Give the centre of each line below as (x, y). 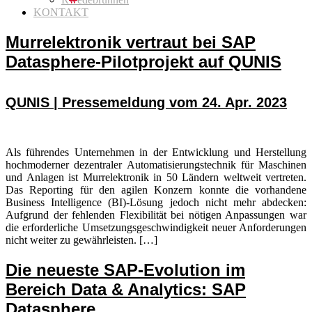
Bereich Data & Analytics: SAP (126, 290)
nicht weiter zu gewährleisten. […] (81, 240)
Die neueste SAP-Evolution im (125, 270)
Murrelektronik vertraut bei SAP (131, 42)
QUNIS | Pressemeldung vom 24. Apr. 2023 (146, 103)
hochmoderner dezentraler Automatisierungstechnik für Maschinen (156, 165)
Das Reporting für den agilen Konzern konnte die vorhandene (156, 190)
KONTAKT (61, 12)
